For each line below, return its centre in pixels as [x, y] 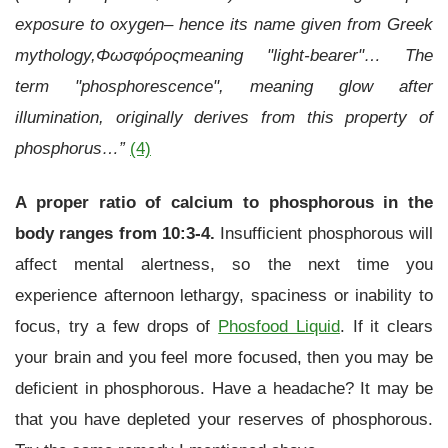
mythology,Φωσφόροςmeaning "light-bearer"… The [224, 54]
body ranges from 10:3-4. [115, 232]
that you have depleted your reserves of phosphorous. [224, 418]
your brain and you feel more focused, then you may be [224, 356]
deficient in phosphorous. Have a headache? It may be [224, 387]
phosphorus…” [70, 147]
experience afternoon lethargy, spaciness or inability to [224, 294]
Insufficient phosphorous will [324, 232]
